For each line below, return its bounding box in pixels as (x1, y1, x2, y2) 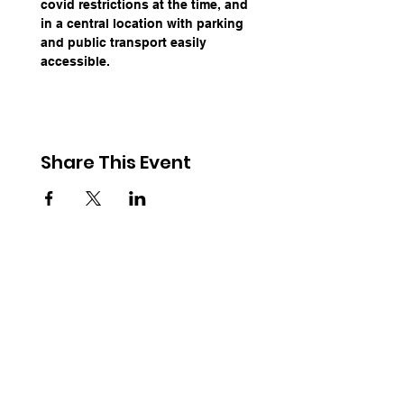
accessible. (41, 53, 110, 69)
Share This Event (41, 149, 191, 175)
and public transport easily (41, 34, 210, 50)
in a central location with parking (41, 15, 247, 31)
